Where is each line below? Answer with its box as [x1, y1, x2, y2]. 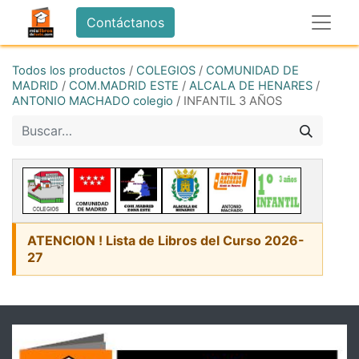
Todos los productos [12, 63, 126, 78]
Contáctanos [87, 14, 164, 30]
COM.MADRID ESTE [69, 79, 179, 93]
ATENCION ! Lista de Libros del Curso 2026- [27, 232, 305, 248]
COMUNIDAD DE [206, 63, 299, 78]
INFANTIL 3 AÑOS [184, 94, 282, 108]
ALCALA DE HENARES [189, 79, 313, 93]
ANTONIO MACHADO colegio [12, 94, 173, 108]
